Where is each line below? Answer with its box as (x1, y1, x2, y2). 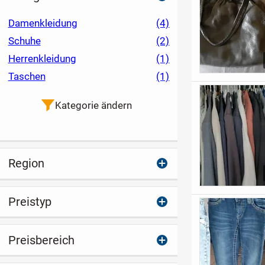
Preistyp (8, 195, 51, 209)
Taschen (8, 70, 46, 83)
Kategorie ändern (54, 99, 132, 112)
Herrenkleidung (8, 53, 76, 65)
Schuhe (8, 35, 41, 47)
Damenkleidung (8, 17, 77, 30)
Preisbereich (8, 232, 75, 247)
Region (8, 156, 44, 171)
